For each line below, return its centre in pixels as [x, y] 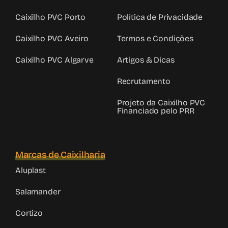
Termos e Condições [155, 39]
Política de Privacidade [160, 17]
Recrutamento [144, 81]
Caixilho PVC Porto [51, 17]
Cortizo [29, 213]
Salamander [38, 192]
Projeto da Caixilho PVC [161, 103]
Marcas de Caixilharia [60, 155]
